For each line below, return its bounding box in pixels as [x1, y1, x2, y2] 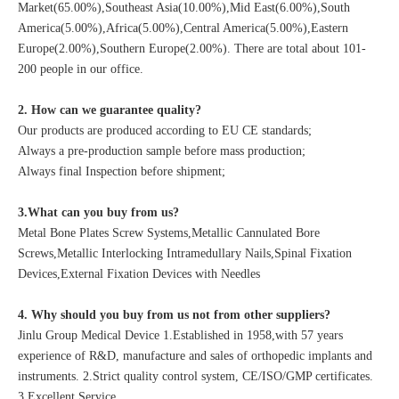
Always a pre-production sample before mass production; [18, 143, 305, 158]
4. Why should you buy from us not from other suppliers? [18, 307, 330, 322]
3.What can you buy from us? [18, 205, 179, 219]
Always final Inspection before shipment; [18, 164, 225, 178]
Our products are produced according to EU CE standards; [18, 123, 312, 137]
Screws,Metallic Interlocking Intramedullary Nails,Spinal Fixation [18, 246, 352, 260]
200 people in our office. [18, 61, 143, 76]
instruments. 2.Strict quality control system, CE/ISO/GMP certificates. [18, 369, 373, 383]
